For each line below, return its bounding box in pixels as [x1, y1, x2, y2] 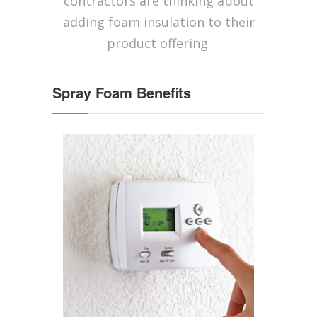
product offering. [106, 35, 211, 52]
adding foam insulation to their [62, 13, 255, 30]
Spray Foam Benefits [52, 88, 191, 103]
